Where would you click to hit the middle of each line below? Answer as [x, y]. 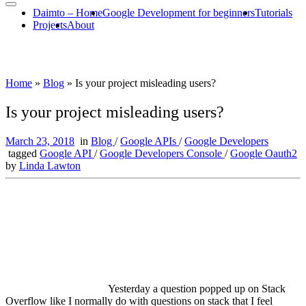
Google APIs [150, 141]
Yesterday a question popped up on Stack [197, 288]
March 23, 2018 [40, 141]
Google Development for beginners [179, 12]
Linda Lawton [50, 165]
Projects [50, 25]
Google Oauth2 [264, 153]
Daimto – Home [68, 12]
